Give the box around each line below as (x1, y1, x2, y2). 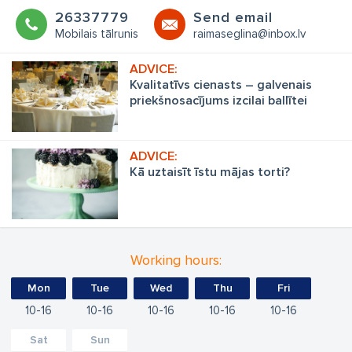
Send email (193, 9, 273, 27)
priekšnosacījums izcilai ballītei (130, 93, 307, 109)
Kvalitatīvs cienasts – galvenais (130, 77, 312, 93)
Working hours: (130, 251, 222, 269)
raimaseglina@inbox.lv (193, 27, 306, 42)
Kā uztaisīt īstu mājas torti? (195, 164, 290, 181)
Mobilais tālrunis (55, 27, 138, 42)
